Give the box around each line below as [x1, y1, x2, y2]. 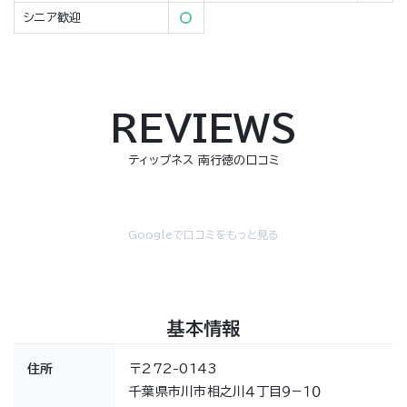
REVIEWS [110, 110, 297, 147]
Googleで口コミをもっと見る [127, 229, 280, 241]
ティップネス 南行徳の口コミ [127, 154, 280, 167]
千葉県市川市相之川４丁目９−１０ [129, 385, 322, 399]
